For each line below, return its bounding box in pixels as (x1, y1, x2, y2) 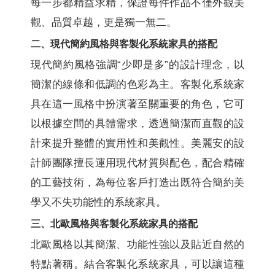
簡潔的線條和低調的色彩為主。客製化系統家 (31, 78, 244, 90)
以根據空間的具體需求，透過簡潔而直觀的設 (31, 117, 244, 130)
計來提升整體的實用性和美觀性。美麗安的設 (31, 137, 244, 149)
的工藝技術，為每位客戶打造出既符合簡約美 (31, 176, 244, 188)
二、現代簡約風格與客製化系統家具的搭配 (31, 38, 217, 49)
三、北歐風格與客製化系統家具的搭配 (31, 218, 198, 229)
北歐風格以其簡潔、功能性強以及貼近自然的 (31, 238, 244, 250)
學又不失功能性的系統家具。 (31, 196, 166, 208)
